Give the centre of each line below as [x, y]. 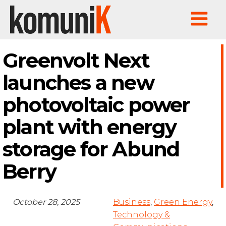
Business [132, 202]
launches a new [78, 83]
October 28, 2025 [46, 202]
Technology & [142, 215]
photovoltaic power [96, 105]
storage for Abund [91, 149]
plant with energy [90, 127]
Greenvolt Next [76, 61]
